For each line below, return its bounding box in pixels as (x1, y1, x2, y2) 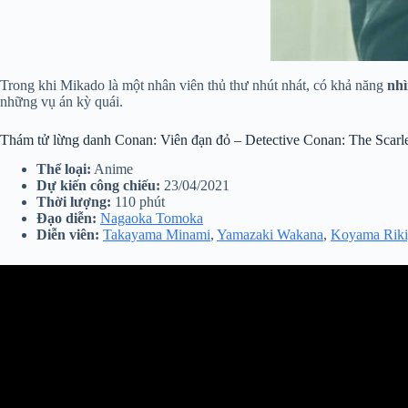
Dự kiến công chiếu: (36, 178, 160, 194)
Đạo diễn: (36, 210, 97, 227)
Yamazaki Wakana (217, 227, 323, 243)
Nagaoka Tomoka (100, 210, 203, 227)
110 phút (111, 194, 165, 210)
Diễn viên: (36, 227, 99, 243)
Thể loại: (36, 161, 91, 178)
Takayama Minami (103, 227, 210, 243)
